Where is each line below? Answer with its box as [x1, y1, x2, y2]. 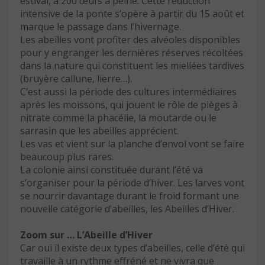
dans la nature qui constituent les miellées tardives [20, 59, 244, 73]
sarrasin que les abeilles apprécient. [20, 124, 179, 138]
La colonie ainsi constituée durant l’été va [20, 163, 203, 177]
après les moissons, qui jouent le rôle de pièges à [20, 98, 238, 112]
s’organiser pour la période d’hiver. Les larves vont [20, 176, 244, 190]
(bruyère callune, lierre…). [20, 72, 132, 86]
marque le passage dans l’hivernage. [20, 20, 181, 34]
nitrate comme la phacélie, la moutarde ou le [20, 111, 216, 125]
